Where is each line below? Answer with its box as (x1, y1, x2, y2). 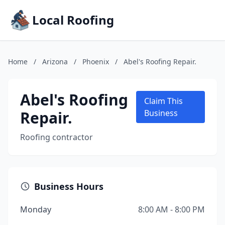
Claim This (144, 95, 183, 106)
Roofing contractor (20, 132, 93, 143)
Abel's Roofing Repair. (124, 57, 196, 66)
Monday (20, 204, 51, 215)
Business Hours (34, 180, 103, 192)
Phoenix (82, 57, 109, 66)
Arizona (42, 57, 68, 66)
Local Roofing (32, 12, 114, 28)
